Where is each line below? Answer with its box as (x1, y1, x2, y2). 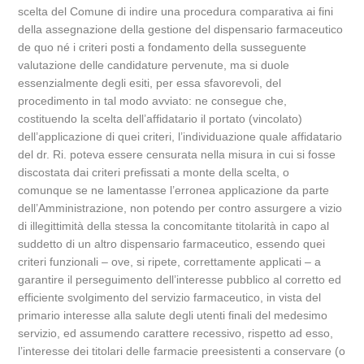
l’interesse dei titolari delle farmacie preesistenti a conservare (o (18, 344, 346, 357)
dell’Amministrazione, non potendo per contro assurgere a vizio (18, 201, 343, 214)
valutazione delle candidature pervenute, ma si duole (18, 58, 290, 71)
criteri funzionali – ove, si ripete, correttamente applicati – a (18, 255, 322, 268)
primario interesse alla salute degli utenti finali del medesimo (18, 309, 328, 322)
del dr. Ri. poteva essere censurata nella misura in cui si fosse (18, 148, 336, 161)
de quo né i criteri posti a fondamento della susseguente (18, 41, 307, 54)
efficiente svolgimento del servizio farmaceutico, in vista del (18, 291, 322, 304)
